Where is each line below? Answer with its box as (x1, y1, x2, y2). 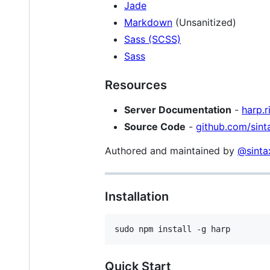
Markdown (124, 16, 172, 28)
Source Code (124, 120, 186, 133)
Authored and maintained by (105, 144, 237, 157)
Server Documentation (124, 103, 231, 116)
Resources (105, 77, 167, 92)
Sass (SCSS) (124, 33, 181, 45)
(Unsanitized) (172, 16, 236, 28)
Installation (105, 189, 169, 204)
